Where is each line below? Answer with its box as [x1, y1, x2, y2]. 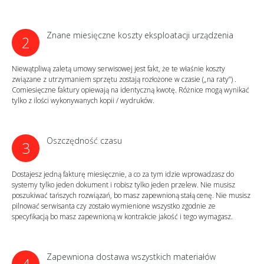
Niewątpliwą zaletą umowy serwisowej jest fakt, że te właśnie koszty [12, 64, 225, 74]
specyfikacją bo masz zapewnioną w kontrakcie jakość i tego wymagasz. [12, 212, 233, 222]
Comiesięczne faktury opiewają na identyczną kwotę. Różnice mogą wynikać [12, 85, 249, 95]
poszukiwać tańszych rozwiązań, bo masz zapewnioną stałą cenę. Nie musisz [12, 190, 250, 200]
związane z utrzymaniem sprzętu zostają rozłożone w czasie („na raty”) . [12, 74, 236, 84]
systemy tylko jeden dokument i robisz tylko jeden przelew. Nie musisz [12, 180, 235, 190]
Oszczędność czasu [47, 135, 122, 146]
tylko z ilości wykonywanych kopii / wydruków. [12, 95, 154, 105]
